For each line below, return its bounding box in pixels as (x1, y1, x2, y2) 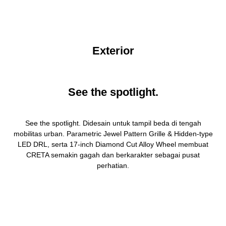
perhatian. (97, 161, 129, 169)
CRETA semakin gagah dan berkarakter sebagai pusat (26, 151, 200, 159)
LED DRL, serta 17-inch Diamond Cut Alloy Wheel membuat (18, 140, 208, 148)
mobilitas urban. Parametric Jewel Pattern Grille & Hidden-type (13, 130, 213, 138)
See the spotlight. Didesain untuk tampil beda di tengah (25, 119, 201, 127)
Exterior (92, 44, 134, 57)
